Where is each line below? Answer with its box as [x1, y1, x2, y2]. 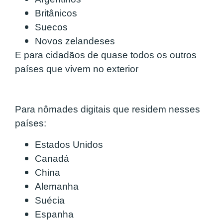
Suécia [35, 195, 65, 206]
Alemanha [35, 181, 79, 192]
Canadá [35, 153, 69, 164]
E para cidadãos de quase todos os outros [15, 50, 197, 61]
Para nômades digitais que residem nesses [15, 104, 200, 115]
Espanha [35, 209, 74, 220]
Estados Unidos [35, 139, 103, 150]
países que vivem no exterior [15, 64, 138, 75]
